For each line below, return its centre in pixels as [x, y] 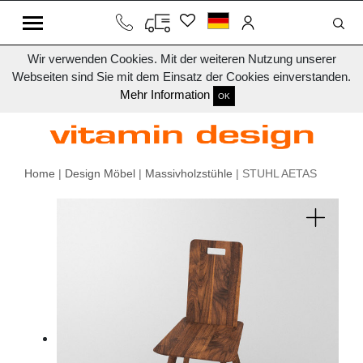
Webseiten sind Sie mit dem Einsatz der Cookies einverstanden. [181, 77]
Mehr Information [165, 95]
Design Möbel [100, 174]
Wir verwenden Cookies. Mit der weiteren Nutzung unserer [181, 59]
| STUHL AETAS [275, 174]
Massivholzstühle [189, 174]
